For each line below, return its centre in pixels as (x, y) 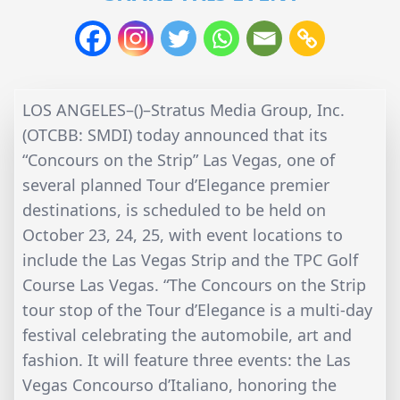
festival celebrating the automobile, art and (187, 335)
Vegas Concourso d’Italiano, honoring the (179, 385)
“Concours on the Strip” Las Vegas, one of (179, 160)
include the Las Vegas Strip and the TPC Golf (190, 260)
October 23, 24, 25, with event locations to (183, 235)
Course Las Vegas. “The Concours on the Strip (194, 285)
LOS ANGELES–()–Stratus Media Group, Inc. (183, 110)
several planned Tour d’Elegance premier (176, 185)
